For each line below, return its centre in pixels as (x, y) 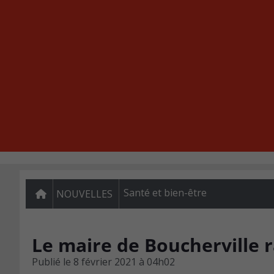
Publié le (51, 262)
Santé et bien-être (165, 193)
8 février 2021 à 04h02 (124, 262)
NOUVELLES (84, 194)
